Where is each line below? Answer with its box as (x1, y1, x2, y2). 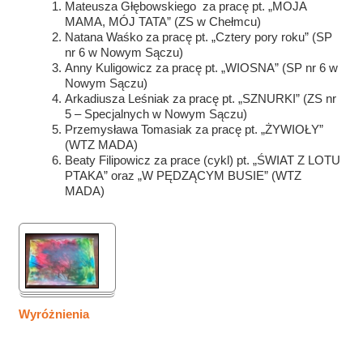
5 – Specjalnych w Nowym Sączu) (65, 107, 248, 121)
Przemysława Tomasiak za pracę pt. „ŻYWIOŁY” (65, 122, 324, 136)
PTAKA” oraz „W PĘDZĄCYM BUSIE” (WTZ (65, 169, 302, 182)
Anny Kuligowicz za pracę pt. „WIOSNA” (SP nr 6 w (65, 61, 339, 75)
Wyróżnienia (19, 307, 90, 321)
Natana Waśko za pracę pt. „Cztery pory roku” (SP (65, 30, 333, 44)
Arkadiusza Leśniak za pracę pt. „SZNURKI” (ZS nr (65, 92, 337, 105)
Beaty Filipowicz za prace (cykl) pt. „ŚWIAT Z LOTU (65, 153, 341, 167)
